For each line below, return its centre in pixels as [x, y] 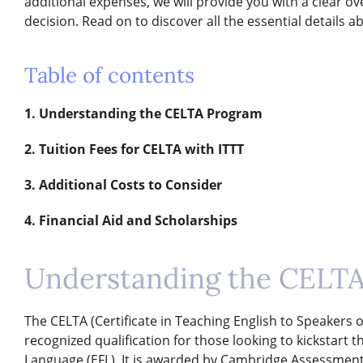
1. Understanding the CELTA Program [143, 113]
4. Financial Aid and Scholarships [131, 220]
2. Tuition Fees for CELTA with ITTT [134, 149]
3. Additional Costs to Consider [123, 184]
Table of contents [109, 75]
